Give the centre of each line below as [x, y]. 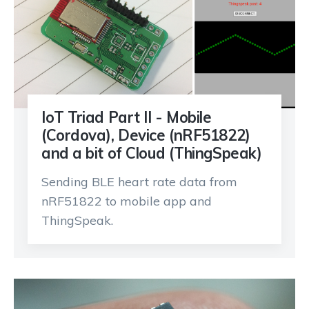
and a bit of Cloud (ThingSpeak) [152, 153]
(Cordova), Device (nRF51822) [146, 136]
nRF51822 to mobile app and [127, 201]
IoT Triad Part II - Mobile [127, 118]
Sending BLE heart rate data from [139, 182]
